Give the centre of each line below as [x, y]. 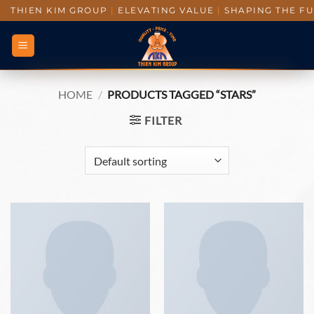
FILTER [163, 120]
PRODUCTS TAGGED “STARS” [181, 94]
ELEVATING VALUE [166, 10]
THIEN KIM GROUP [61, 10]
